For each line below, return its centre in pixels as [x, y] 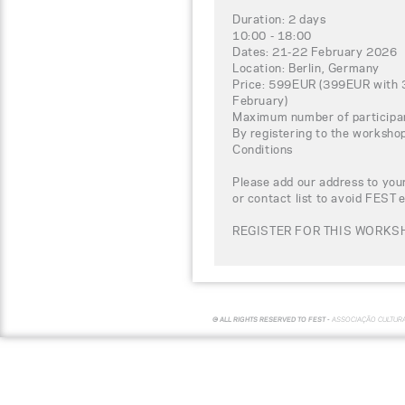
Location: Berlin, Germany [306, 67]
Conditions [263, 149]
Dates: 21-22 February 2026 [315, 51]
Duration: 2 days [279, 19]
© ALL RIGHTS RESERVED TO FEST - [272, 319]
